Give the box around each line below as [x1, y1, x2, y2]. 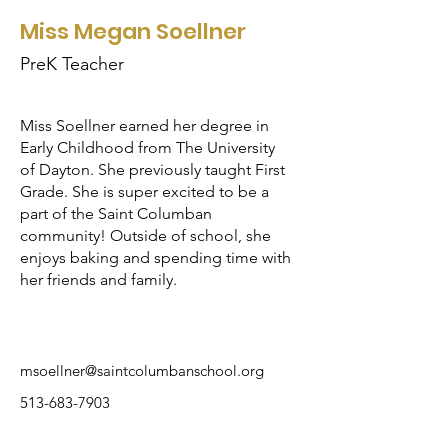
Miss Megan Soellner [20, 16, 246, 47]
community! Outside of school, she [20, 226, 271, 245]
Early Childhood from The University [20, 138, 275, 157]
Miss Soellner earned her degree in [20, 116, 269, 135]
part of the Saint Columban [20, 204, 212, 223]
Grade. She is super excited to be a [20, 182, 269, 201]
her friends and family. [20, 270, 177, 289]
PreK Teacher [20, 53, 124, 75]
